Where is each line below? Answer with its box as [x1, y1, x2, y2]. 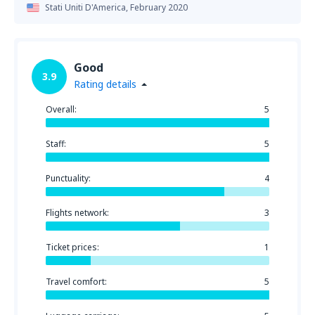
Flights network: [46, 207, 109, 219]
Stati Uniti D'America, [45, 1, 130, 13]
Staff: [46, 138, 66, 150]
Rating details [74, 77, 136, 91]
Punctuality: [46, 172, 91, 184]
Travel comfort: [46, 276, 107, 288]
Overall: [46, 103, 77, 115]
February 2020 [130, 1, 188, 13]
